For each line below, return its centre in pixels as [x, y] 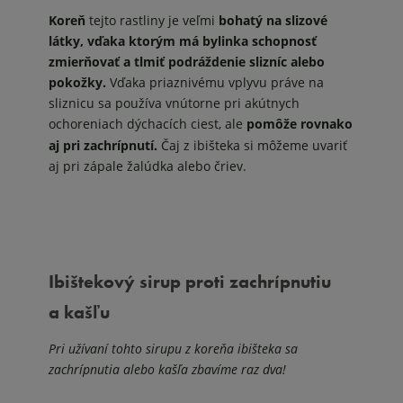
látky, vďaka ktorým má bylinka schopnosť [183, 40]
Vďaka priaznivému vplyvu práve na [217, 82]
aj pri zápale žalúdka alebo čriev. [148, 166]
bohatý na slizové [273, 20]
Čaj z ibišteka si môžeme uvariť [254, 145]
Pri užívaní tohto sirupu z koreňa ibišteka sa [173, 348]
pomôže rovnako [300, 123]
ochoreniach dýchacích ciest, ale [148, 123]
